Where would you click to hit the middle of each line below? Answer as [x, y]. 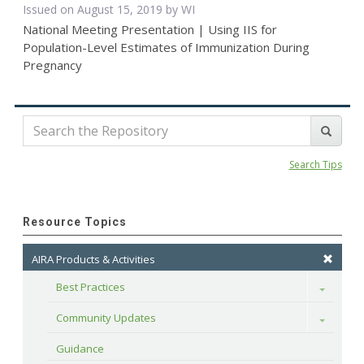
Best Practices [90, 287]
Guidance [80, 349]
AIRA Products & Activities [93, 260]
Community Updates [106, 318]
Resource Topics [74, 222]
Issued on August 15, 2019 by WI [108, 10]
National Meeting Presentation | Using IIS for [149, 30]
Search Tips [315, 165]
